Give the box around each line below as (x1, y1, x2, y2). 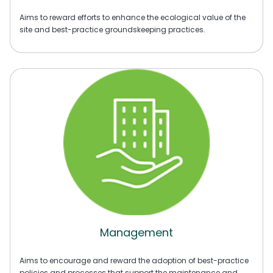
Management (100, 225, 173, 241)
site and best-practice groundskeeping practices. (19, 24, 205, 35)
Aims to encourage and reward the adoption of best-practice (19, 255, 249, 266)
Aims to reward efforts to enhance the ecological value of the (19, 12, 246, 23)
